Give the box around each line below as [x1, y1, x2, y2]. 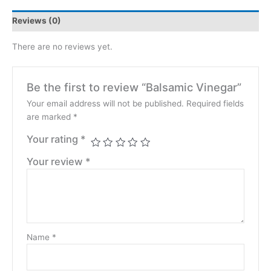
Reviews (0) [12, 16, 61, 26]
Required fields [186, 98, 244, 108]
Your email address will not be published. [26, 98, 184, 108]
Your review [26, 155, 85, 168]
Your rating [26, 132, 80, 145]
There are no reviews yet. [12, 41, 113, 51]
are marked [26, 111, 73, 122]
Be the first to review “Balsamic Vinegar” [26, 80, 241, 94]
